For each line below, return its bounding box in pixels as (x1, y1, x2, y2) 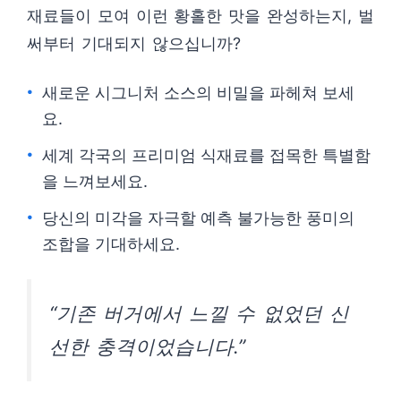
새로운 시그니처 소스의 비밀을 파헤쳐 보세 (42, 83, 354, 102)
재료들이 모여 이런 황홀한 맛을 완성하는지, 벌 (27, 6, 374, 25)
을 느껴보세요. (42, 172, 148, 191)
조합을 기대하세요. (42, 235, 180, 253)
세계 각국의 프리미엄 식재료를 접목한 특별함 (42, 146, 371, 165)
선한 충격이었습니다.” (49, 335, 246, 358)
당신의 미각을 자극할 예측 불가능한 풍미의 (42, 209, 354, 227)
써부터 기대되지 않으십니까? (27, 34, 241, 53)
